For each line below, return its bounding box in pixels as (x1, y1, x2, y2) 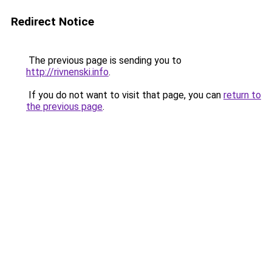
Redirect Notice (11, 15, 94, 29)
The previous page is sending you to (26, 55, 182, 66)
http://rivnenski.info (26, 66, 109, 78)
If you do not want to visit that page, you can (26, 89, 223, 101)
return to (223, 89, 261, 101)
